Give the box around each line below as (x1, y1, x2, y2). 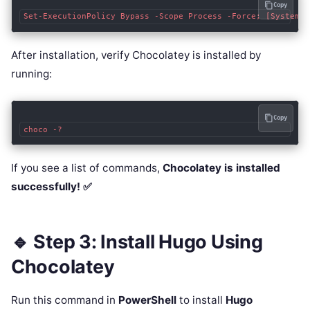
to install (176, 293, 226, 307)
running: (11, 66, 52, 80)
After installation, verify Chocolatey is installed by (11, 48, 261, 62)
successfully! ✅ (11, 180, 92, 194)
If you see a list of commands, (11, 161, 163, 175)
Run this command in (11, 293, 118, 307)
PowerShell (118, 293, 176, 307)
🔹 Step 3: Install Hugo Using (11, 230, 263, 253)
